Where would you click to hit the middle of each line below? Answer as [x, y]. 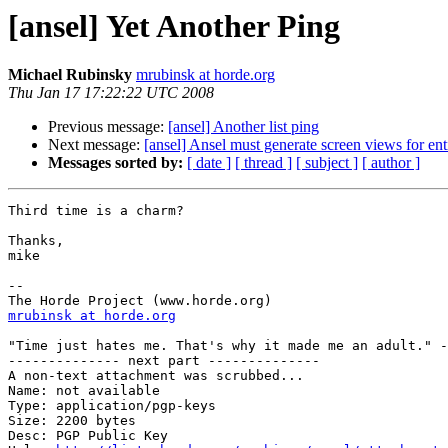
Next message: [96, 145]
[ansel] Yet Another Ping [174, 26]
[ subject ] [327, 163]
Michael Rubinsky [70, 75]
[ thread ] [263, 163]
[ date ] [209, 163]
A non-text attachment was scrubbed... [156, 376]
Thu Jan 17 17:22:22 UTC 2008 [111, 93]
